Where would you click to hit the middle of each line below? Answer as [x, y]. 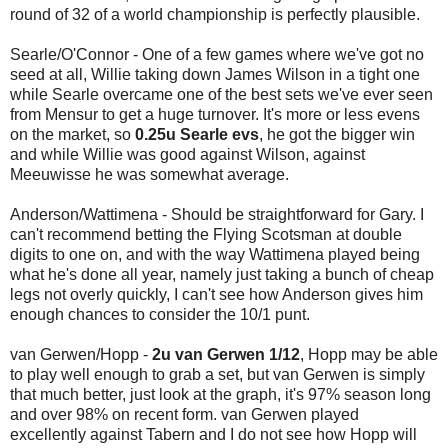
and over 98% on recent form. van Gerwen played [184, 414]
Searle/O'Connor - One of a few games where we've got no [217, 54]
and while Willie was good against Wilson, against [187, 154]
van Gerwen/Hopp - [81, 354]
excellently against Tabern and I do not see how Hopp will [213, 434]
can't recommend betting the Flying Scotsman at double [206, 234]
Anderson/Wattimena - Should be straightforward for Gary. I [217, 214]
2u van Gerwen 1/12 [226, 354]
